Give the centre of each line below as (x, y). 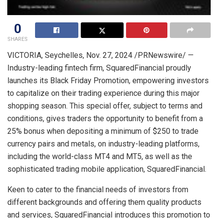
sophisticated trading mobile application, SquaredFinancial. (107, 169)
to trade (184, 131)
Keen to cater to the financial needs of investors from (98, 189)
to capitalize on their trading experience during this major (103, 93)
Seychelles (64, 55)
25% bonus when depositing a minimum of (80, 131)
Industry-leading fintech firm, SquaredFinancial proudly (99, 68)
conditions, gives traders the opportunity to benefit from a (105, 118)
